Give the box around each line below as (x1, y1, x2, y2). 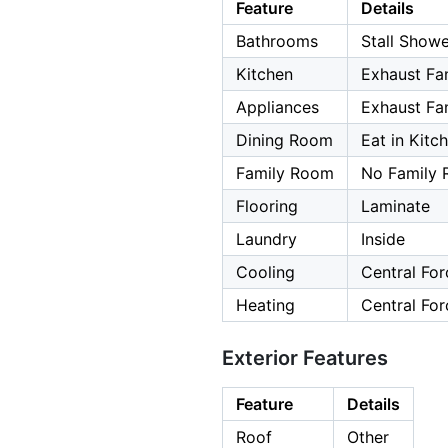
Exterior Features (222, 346, 388, 371)
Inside (361, 229, 405, 250)
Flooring (236, 196, 298, 217)
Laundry (236, 229, 297, 250)
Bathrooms (236, 31, 318, 52)
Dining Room (236, 130, 333, 151)
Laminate (361, 196, 430, 217)
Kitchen (236, 64, 293, 85)
